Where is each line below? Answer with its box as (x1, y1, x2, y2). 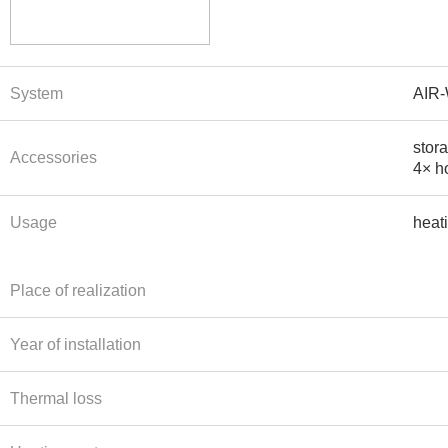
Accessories (10, 149, 97, 166)
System (10, 85, 63, 102)
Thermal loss (10, 390, 102, 407)
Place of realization (10, 282, 146, 299)
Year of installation (10, 336, 141, 353)
